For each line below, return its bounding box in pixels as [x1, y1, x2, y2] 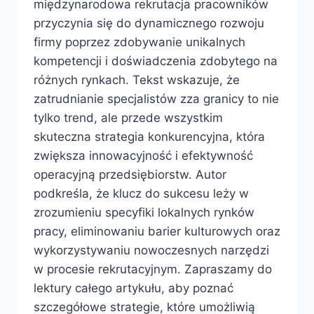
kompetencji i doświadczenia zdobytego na [34, 53, 278, 68]
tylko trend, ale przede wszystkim [34, 110, 223, 125]
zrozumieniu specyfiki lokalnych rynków [34, 205, 254, 219]
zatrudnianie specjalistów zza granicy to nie [34, 91, 279, 106]
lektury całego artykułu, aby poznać [34, 280, 233, 295]
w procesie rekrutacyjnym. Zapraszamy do [34, 261, 272, 276]
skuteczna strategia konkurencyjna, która [34, 129, 265, 144]
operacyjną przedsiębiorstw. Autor [34, 167, 226, 182]
